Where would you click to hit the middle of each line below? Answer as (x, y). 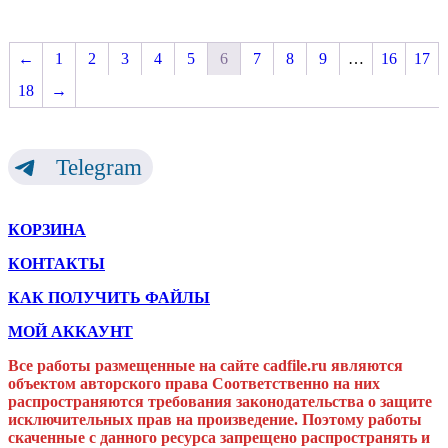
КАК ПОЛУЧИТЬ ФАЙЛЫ (109, 298)
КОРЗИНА (47, 230)
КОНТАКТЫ (56, 264)
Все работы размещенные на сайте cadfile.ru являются (205, 366)
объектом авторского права (108, 384)
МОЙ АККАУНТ (70, 332)
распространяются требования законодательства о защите (220, 402)
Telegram (98, 167)
